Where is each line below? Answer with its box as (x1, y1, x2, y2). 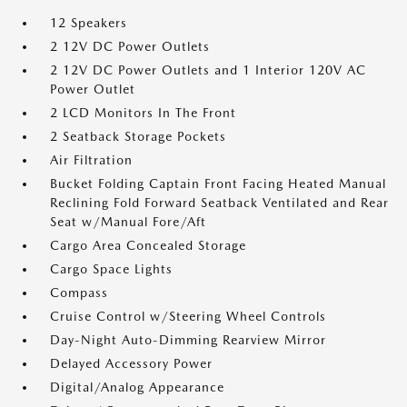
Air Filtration (50, 153, 133, 168)
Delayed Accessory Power (50, 356, 213, 372)
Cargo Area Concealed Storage (50, 238, 246, 253)
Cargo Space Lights (50, 262, 173, 277)
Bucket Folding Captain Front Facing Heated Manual (50, 176, 386, 192)
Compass (50, 285, 108, 301)
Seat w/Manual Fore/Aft (50, 214, 206, 230)
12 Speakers (50, 15, 127, 31)
